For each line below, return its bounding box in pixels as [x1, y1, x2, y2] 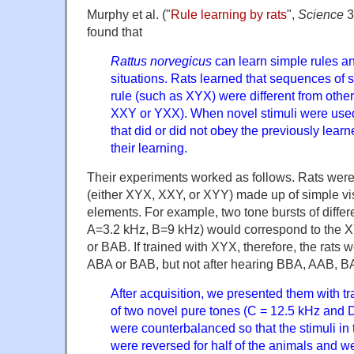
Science [298, 7, 344, 22]
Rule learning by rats [171, 7, 287, 22]
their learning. [111, 141, 187, 156]
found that [87, 24, 142, 40]
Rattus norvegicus [111, 54, 212, 69]
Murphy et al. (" [87, 7, 171, 22]
